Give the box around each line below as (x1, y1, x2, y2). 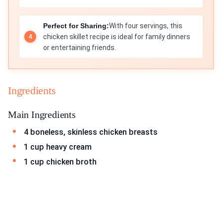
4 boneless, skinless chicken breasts (24, 127, 158, 137)
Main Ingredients (8, 109, 76, 120)
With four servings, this (109, 22, 182, 30)
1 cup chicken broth (24, 157, 97, 166)
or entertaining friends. (43, 44, 116, 52)
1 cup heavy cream (24, 142, 92, 152)
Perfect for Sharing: (43, 22, 109, 30)
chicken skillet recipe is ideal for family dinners (43, 33, 190, 41)
